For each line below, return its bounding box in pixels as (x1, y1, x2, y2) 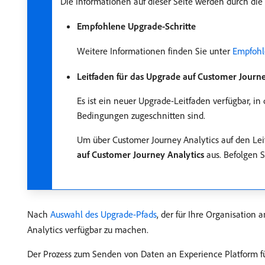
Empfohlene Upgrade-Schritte (77, 20, 196, 32)
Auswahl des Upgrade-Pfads (50, 208, 157, 220)
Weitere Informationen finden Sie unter (77, 45, 232, 57)
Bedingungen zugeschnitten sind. (77, 109, 205, 121)
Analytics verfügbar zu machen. (27, 224, 148, 235)
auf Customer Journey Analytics (77, 148, 204, 160)
